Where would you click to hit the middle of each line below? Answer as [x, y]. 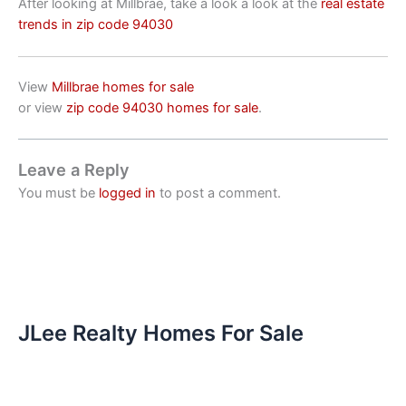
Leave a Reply [74, 170]
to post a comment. [218, 193]
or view [42, 108]
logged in [127, 193]
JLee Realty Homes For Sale [161, 333]
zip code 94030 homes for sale [162, 108]
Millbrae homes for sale [123, 87]
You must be [58, 193]
